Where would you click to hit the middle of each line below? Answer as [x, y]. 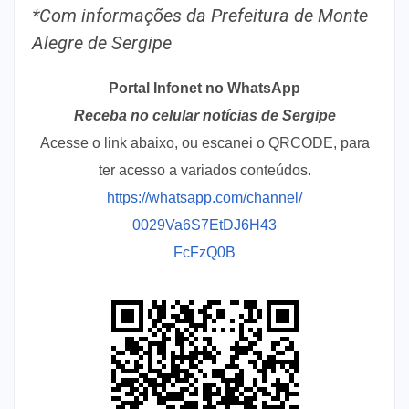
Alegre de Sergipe [102, 42]
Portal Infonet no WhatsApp [204, 88]
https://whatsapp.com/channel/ [204, 197]
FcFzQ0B [204, 252]
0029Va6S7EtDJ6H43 [204, 225]
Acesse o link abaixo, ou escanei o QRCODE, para [204, 142]
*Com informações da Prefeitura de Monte [200, 15]
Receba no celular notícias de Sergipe [204, 115]
